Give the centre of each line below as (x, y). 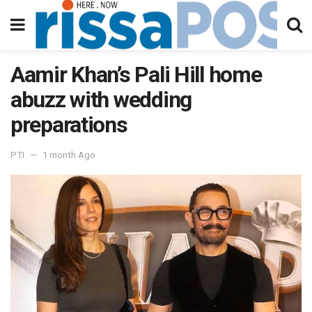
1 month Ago (69, 155)
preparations (69, 125)
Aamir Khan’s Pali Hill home (136, 75)
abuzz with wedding (101, 100)
